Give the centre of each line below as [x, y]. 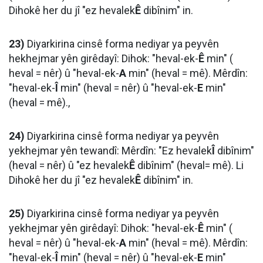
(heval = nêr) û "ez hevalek [69, 166]
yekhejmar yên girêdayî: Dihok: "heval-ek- [103, 228]
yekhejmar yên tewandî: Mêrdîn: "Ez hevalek [110, 151]
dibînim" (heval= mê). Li [189, 166]
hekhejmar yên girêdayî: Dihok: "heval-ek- [104, 59]
